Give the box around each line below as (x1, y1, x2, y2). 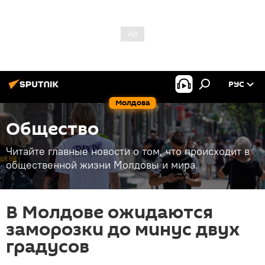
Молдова (115, 97, 150, 108)
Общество (6, 117, 99, 142)
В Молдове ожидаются (6, 200, 213, 225)
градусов (6, 234, 89, 260)
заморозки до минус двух (6, 217, 240, 243)
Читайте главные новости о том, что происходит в (6, 144, 250, 158)
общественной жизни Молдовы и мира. (6, 158, 198, 172)
